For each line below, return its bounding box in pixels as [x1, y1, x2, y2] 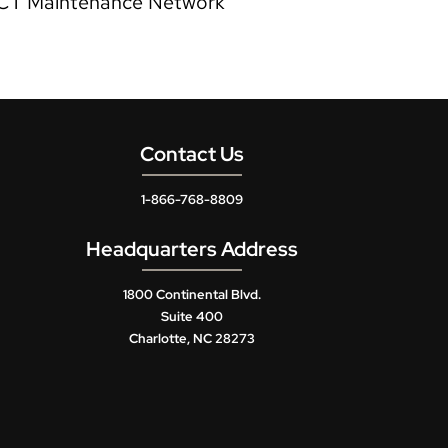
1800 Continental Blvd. [123, 286, 261, 304]
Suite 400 [161, 308, 223, 326]
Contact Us [140, 141, 244, 168]
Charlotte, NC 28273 [129, 330, 255, 348]
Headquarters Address [86, 236, 298, 263]
